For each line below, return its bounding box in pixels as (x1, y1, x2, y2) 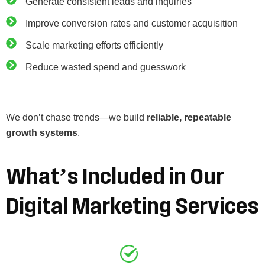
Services (175, 194, 259, 218)
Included (82, 164, 165, 189)
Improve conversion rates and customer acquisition (25, 18, 238, 28)
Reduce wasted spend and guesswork (25, 62, 186, 72)
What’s (6, 164, 79, 189)
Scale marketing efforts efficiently (25, 40, 163, 50)
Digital (6, 194, 68, 218)
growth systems (6, 127, 77, 138)
